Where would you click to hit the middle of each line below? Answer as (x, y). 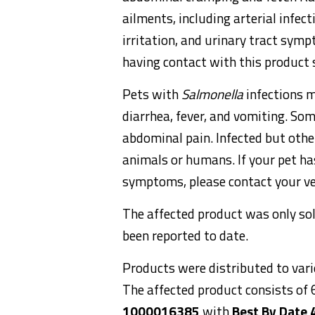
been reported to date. (185, 236)
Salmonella (212, 94)
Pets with (152, 94)
